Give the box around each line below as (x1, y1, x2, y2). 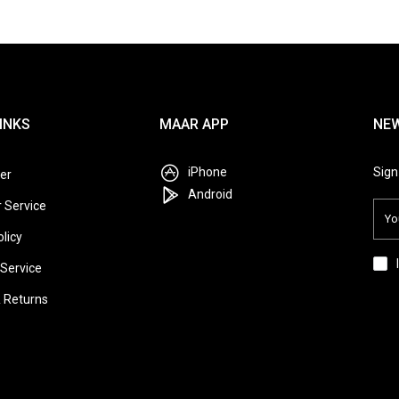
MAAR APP (159, 115, 229, 133)
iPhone (185, 164, 227, 179)
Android (185, 186, 232, 201)
